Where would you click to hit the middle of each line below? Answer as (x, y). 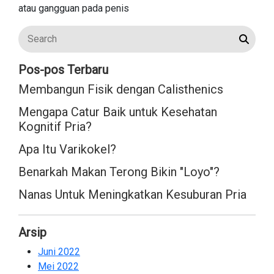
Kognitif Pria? (55, 126)
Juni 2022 (59, 251)
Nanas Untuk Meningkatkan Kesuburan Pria (132, 194)
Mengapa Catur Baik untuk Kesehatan (118, 112)
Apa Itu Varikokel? (67, 149)
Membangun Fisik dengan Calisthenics (121, 89)
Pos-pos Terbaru (63, 69)
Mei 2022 (58, 266)
